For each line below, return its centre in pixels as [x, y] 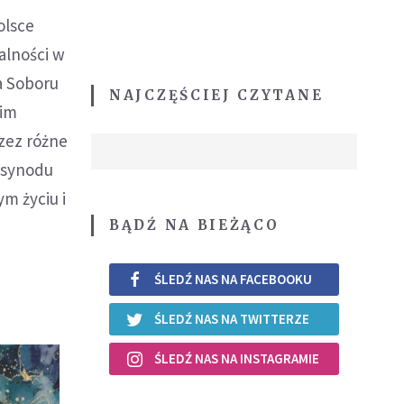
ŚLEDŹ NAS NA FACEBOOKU [233, 280]
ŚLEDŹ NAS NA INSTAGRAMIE [237, 359]
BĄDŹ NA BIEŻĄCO [194, 225]
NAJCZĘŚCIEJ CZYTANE [216, 95]
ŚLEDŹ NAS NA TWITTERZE [232, 319]
